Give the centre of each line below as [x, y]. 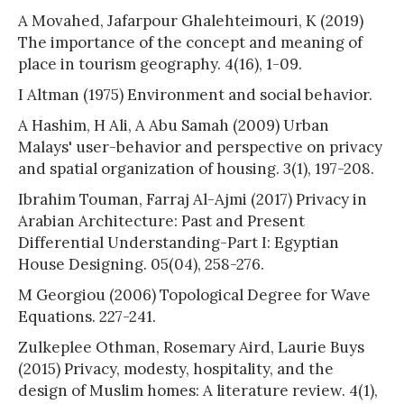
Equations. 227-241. [87, 316]
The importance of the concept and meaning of [190, 42]
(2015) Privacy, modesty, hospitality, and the [176, 368]
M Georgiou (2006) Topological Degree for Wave [194, 294]
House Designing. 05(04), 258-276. [141, 264]
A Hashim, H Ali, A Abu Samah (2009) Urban [174, 125]
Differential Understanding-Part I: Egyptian [179, 242]
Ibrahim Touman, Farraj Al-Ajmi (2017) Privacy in [193, 199]
